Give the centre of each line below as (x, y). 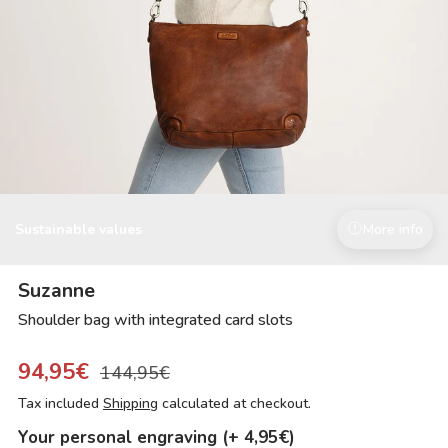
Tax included (60, 404)
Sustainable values (78, 230)
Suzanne (56, 291)
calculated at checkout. (234, 404)
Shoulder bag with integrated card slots (155, 320)
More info (393, 230)
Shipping (130, 404)
